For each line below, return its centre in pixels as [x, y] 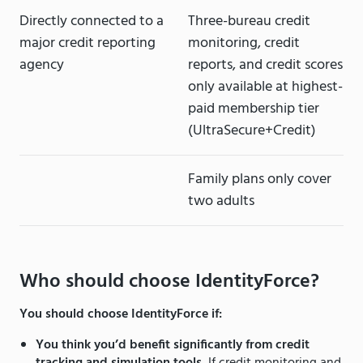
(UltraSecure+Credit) [252, 131]
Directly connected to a [92, 22]
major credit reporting [88, 44]
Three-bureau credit [249, 22]
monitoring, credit [244, 44]
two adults [221, 202]
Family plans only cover [260, 180]
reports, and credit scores [265, 66]
